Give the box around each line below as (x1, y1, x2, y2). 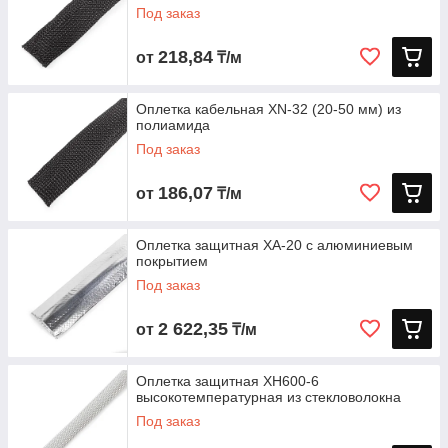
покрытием (136, 253, 208, 269)
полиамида (136, 117, 210, 133)
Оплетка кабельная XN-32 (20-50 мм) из (136, 101, 401, 117)
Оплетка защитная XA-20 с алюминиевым (136, 237, 413, 253)
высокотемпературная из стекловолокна (136, 389, 401, 405)
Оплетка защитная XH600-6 (136, 373, 319, 389)
